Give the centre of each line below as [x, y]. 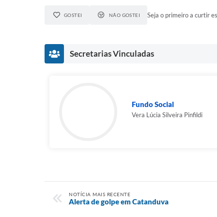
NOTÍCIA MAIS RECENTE [100, 194]
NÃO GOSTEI [124, 15]
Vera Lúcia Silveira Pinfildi [167, 115]
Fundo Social [153, 104]
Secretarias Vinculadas [112, 54]
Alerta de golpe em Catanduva [119, 201]
